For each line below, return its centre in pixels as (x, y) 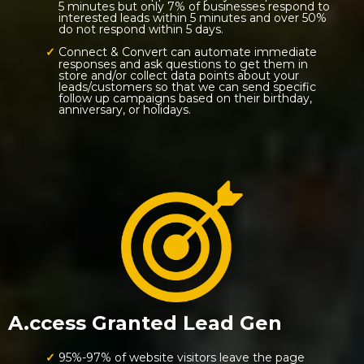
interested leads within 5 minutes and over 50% (193, 18)
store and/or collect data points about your (179, 76)
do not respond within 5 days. (141, 29)
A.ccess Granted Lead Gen (145, 323)
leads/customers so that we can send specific (187, 87)
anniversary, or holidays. (125, 110)
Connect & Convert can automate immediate (187, 52)
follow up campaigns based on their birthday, (185, 98)
